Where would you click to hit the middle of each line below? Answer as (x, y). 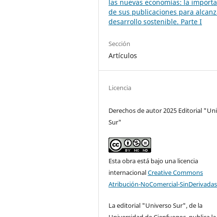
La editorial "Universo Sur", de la (156, 206)
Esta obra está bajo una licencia (154, 161)
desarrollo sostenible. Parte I (155, 22)
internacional (128, 173)
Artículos (123, 56)
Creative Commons (176, 173)
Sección (120, 44)
